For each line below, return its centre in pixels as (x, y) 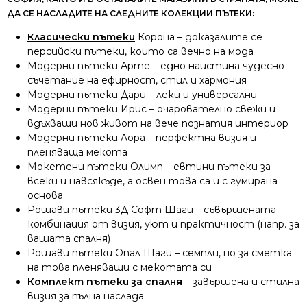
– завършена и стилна (241, 281)
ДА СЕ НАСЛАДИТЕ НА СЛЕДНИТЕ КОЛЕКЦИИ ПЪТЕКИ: (131, 13)
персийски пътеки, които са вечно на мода (140, 51)
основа (45, 195)
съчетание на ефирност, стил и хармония (137, 80)
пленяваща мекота (77, 152)
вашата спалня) (69, 238)
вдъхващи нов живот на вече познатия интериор (158, 123)
